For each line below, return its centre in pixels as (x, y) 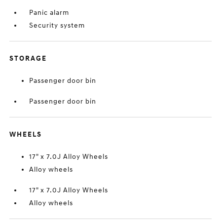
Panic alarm (49, 13)
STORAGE (28, 58)
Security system (57, 25)
